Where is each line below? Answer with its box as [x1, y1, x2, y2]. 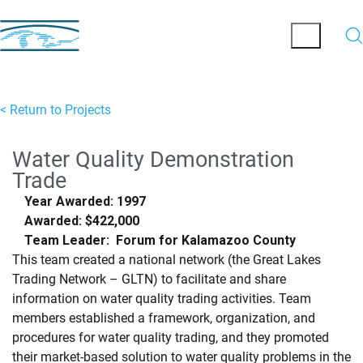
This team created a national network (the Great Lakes [12, 252, 321, 267]
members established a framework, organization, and [12, 310, 315, 326]
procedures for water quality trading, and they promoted [12, 330, 329, 345]
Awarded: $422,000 [24, 213, 139, 228]
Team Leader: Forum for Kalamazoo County [24, 233, 296, 248]
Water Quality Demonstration [12, 147, 294, 172]
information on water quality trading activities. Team [12, 291, 311, 306]
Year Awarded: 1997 [24, 194, 146, 209]
